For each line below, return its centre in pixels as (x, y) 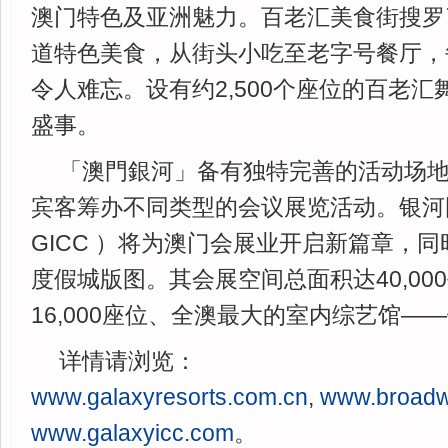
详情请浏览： (128, 361)
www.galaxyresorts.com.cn (169, 397)
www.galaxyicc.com (132, 433)
